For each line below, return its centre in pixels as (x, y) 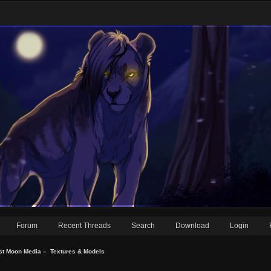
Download (192, 226)
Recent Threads (84, 226)
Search (143, 226)
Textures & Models (77, 252)
